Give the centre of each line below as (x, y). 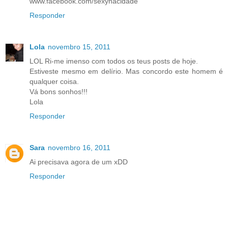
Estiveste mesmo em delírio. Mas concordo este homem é (126, 72)
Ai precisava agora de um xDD (79, 162)
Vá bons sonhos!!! (59, 92)
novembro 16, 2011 (79, 148)
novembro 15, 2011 (79, 47)
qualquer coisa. (54, 82)
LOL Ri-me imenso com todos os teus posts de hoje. (114, 61)
